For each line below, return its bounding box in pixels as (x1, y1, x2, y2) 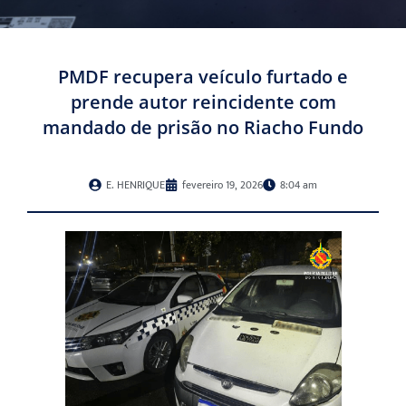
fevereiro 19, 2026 (182, 176, 263, 195)
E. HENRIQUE (106, 176, 165, 195)
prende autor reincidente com (70, 90, 336, 115)
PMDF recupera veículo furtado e (58, 64, 348, 90)
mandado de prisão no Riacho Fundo (43, 115, 363, 140)
